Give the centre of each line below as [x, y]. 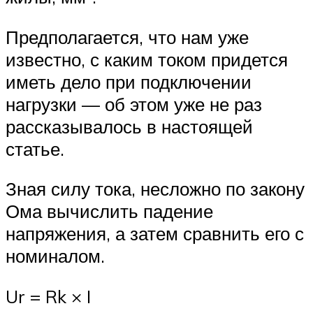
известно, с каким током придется [147, 59]
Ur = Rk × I [48, 296]
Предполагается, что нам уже [127, 37]
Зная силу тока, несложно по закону [155, 189]
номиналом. [55, 256]
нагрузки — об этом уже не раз [134, 104]
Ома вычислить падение [109, 211]
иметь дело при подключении [129, 81]
